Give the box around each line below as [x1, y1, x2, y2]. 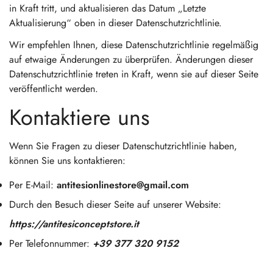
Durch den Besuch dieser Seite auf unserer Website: [9, 197, 221, 211]
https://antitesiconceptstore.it [9, 217, 139, 231]
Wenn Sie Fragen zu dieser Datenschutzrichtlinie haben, [9, 139, 237, 153]
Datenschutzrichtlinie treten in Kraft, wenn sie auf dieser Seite [9, 67, 258, 81]
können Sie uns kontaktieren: [9, 154, 126, 168]
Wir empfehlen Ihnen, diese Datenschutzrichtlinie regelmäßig [9, 38, 258, 52]
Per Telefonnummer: [9, 236, 93, 250]
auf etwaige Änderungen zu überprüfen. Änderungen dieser [9, 52, 253, 66]
